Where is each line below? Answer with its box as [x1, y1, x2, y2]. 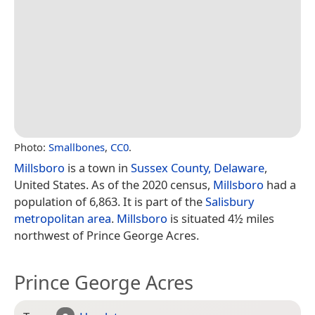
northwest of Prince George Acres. [14, 226, 199, 243]
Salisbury [205, 193, 254, 210]
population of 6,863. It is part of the [14, 193, 205, 210]
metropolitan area [14, 210, 111, 226]
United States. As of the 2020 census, [14, 176, 213, 193]
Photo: [14, 139, 49, 154]
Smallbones [49, 139, 105, 154]
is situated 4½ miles [167, 210, 274, 226]
